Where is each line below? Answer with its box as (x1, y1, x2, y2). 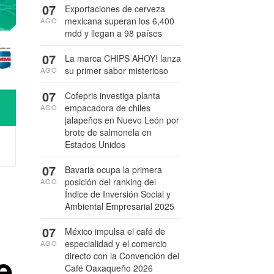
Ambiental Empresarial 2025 (65, 200, 174, 212)
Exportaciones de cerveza (65, 2, 165, 15)
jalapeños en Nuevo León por (65, 114, 179, 126)
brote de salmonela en (65, 126, 152, 138)
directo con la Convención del (65, 250, 179, 262)
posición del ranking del (65, 176, 156, 188)
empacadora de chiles (65, 102, 150, 114)
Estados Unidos (65, 138, 125, 150)
